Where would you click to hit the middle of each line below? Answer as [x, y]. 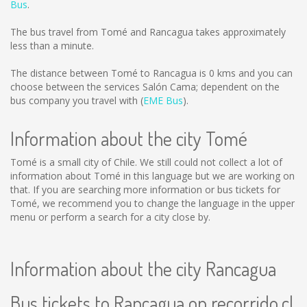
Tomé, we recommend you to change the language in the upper [152, 203]
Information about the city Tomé [129, 138]
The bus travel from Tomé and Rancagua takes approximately [148, 32]
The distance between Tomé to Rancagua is [110, 73]
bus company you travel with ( [77, 100]
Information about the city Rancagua [143, 269]
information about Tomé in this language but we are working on [152, 176]
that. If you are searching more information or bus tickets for [145, 189]
